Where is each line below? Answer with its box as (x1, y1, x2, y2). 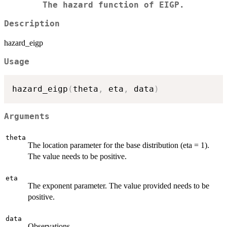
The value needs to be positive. (28, 152, 127, 161)
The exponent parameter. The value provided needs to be (28, 181, 209, 190)
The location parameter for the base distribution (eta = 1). (28, 140, 209, 149)
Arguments (4, 111, 50, 121)
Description (4, 19, 60, 28)
